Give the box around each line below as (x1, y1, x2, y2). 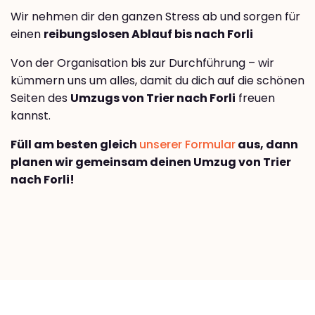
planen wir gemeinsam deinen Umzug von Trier (11, 154, 291, 171)
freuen (236, 90, 275, 107)
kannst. (11, 108, 51, 124)
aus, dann (236, 136, 298, 153)
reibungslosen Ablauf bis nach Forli (44, 26, 253, 43)
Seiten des (11, 90, 70, 107)
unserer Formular (139, 136, 236, 153)
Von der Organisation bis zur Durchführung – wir (11, 55, 274, 72)
